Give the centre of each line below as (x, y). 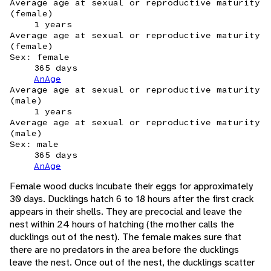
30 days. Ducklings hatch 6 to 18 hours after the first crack (132, 199)
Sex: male (34, 144)
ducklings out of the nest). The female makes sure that (126, 237)
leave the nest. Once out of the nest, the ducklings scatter (132, 263)
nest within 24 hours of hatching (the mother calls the (122, 224)
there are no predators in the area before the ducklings (124, 250)
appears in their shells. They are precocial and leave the (126, 212)
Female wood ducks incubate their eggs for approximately (131, 186)
